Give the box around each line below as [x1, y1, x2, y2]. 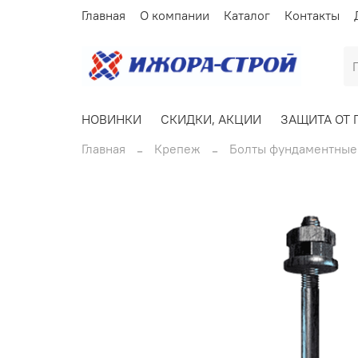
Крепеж [154, 141, 201, 157]
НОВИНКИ [82, 110, 141, 127]
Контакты [284, 6, 340, 23]
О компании [140, 6, 209, 23]
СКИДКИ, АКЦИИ [161, 110, 261, 127]
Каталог [224, 6, 270, 23]
